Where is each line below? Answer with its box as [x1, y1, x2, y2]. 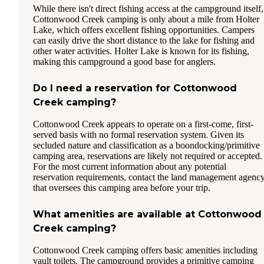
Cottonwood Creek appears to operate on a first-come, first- [33, 119, 253, 129]
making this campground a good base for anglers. [33, 57, 216, 67]
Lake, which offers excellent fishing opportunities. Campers [33, 25, 255, 35]
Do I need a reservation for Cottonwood [33, 82, 237, 94]
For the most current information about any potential [33, 161, 226, 171]
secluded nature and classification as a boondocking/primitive [33, 140, 260, 150]
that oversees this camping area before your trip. [33, 183, 210, 193]
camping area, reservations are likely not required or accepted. [33, 151, 262, 161]
